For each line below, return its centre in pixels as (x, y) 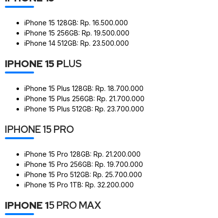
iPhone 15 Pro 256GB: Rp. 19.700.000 (84, 164)
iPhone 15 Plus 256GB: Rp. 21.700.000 (84, 98)
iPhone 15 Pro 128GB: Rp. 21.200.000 (82, 154)
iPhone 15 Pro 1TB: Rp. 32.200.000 (79, 184)
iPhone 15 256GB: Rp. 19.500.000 (77, 33)
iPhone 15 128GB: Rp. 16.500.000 (76, 22)
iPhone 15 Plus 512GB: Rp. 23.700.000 (84, 109)
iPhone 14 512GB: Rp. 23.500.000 (77, 43)
